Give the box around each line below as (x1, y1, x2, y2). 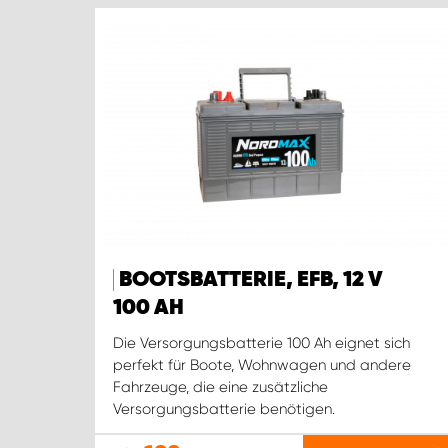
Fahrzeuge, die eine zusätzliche (113, 378, 328, 397)
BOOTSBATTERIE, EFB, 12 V (119, 269, 383, 292)
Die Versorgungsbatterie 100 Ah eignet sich (113, 334, 410, 353)
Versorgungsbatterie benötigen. (113, 400, 335, 419)
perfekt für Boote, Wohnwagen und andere (113, 356, 411, 375)
